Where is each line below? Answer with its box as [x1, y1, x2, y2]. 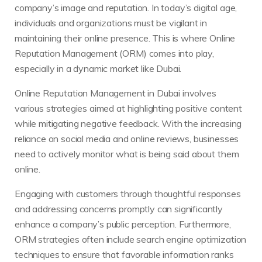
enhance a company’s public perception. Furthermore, [15, 218, 231, 230]
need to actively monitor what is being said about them [15, 148, 239, 160]
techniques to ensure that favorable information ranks [15, 249, 234, 261]
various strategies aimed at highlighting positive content [15, 102, 242, 115]
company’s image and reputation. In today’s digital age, [15, 2, 237, 14]
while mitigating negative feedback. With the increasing [15, 118, 242, 130]
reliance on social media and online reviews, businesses [15, 133, 239, 145]
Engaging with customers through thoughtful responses [15, 188, 241, 200]
